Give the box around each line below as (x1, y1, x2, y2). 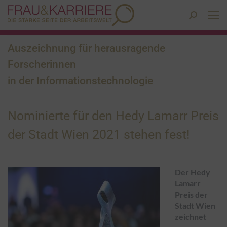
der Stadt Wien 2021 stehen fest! (8, 127, 190, 142)
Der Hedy (175, 167, 210, 177)
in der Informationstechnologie (8, 74, 153, 87)
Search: (189, 11, 213, 20)
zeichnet (175, 212, 206, 221)
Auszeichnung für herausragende (8, 42, 165, 54)
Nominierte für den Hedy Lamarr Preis (8, 108, 219, 123)
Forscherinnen (8, 58, 76, 70)
